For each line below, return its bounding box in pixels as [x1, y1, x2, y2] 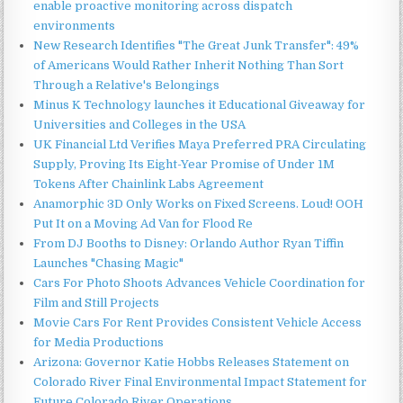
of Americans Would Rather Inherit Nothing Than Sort [33, 58, 345, 72]
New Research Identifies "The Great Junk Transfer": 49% [33, 38, 360, 52]
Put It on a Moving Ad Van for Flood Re [33, 216, 254, 230]
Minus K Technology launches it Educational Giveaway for [33, 97, 366, 112]
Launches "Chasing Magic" [33, 255, 184, 270]
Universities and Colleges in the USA [33, 117, 246, 131]
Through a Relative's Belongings [33, 77, 220, 92]
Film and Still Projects [33, 295, 160, 309]
